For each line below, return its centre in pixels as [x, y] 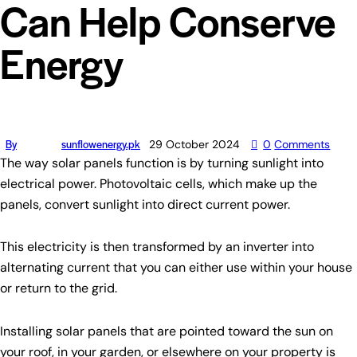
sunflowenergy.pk [101, 144]
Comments [302, 145]
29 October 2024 [194, 145]
